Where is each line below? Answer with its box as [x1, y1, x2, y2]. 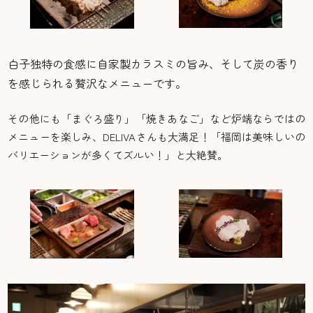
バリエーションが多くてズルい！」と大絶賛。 [8, 147, 228, 162]
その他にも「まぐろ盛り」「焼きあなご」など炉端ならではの [8, 110, 305, 126]
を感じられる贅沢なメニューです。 [8, 74, 187, 92]
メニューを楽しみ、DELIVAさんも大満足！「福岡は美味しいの [8, 129, 305, 144]
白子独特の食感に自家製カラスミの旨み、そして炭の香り [8, 54, 299, 72]
